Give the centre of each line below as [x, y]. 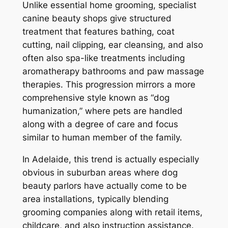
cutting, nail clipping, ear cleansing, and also [112, 45]
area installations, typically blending [95, 199]
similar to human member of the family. [102, 138]
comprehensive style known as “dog [96, 98]
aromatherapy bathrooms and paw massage [113, 72]
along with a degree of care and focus [100, 124]
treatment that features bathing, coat [98, 32]
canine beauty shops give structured [97, 19]
